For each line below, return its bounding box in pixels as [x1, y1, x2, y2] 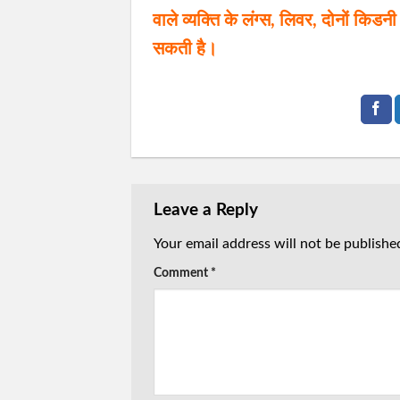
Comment [154, 265, 211, 279]
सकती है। [153, 40, 217, 59]
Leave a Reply [154, 202, 258, 220]
